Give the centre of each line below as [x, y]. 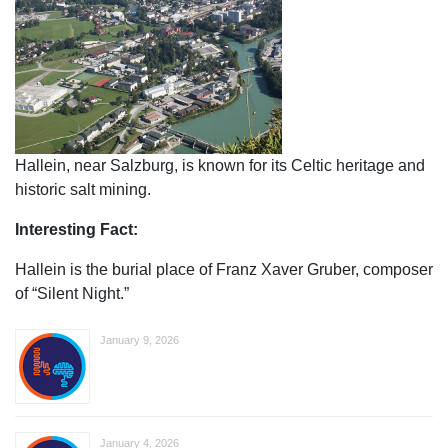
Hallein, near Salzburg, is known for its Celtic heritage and [220, 165]
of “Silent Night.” [72, 293]
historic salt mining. [83, 189]
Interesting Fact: [76, 229]
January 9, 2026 [139, 340]
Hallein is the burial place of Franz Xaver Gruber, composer [224, 269]
